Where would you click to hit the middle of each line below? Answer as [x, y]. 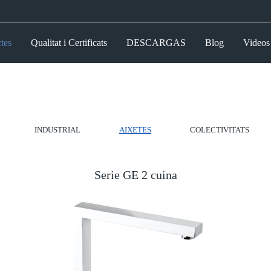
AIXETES [135, 130]
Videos [256, 42]
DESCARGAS [156, 42]
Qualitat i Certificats [69, 42]
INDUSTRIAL [57, 130]
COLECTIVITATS [220, 130]
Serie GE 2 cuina [135, 175]
